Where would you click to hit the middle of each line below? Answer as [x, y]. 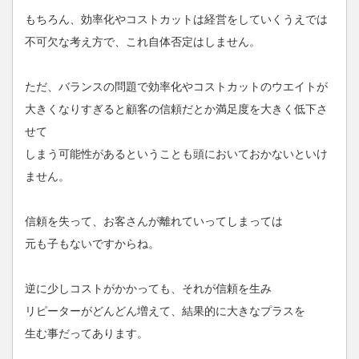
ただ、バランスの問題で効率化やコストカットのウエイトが [176, 86]
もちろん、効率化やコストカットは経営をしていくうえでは [176, 19]
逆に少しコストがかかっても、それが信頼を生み [148, 288]
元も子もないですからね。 [92, 243]
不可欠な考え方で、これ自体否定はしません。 [143, 41]
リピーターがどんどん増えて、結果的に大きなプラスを [165, 311]
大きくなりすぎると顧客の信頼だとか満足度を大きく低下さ [176, 109]
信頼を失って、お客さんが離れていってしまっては [154, 221]
